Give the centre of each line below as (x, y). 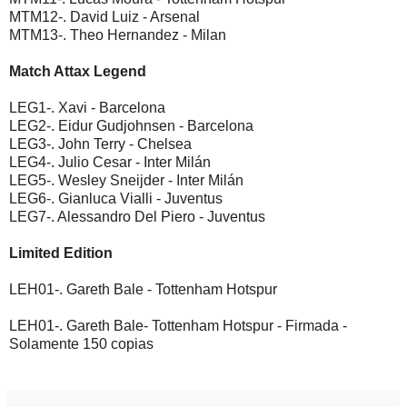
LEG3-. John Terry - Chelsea (100, 144)
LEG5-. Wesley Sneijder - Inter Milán (126, 181)
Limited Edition (61, 253)
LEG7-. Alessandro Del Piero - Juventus (137, 217)
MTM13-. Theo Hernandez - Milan (118, 35)
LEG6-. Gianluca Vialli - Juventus (116, 199)
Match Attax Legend (78, 72)
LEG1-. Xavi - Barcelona (87, 108)
